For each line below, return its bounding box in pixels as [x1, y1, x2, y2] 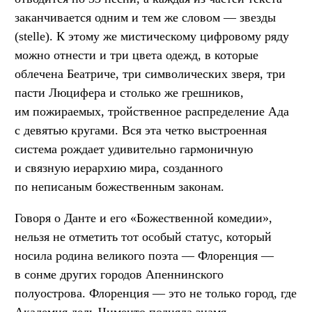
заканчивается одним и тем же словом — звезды [15, 10, 276, 25]
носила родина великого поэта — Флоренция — [15, 249, 274, 263]
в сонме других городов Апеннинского [15, 267, 224, 282]
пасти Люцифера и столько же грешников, [15, 86, 244, 100]
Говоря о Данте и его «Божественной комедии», [15, 211, 272, 226]
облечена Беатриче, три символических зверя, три [15, 67, 286, 81]
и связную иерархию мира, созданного [15, 161, 223, 175]
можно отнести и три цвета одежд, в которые [15, 48, 258, 63]
